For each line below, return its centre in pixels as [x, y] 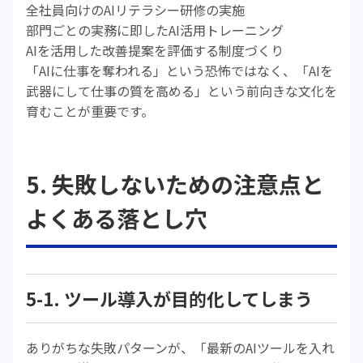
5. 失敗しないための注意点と [175, 184]
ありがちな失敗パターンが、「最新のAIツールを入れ [180, 348]
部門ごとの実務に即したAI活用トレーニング [155, 30]
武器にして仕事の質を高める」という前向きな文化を [181, 91]
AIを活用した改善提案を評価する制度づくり [155, 50]
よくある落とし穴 [117, 218]
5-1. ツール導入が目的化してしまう [169, 298]
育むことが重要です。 [90, 111]
